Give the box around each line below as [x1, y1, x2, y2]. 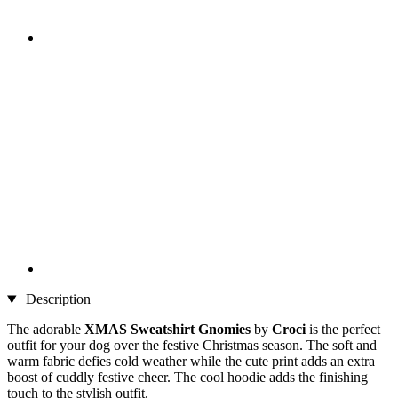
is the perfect [306, 322, 380, 338]
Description [21, 291, 91, 307]
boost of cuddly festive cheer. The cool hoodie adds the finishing [7, 370, 368, 386]
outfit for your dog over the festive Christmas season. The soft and [7, 338, 377, 354]
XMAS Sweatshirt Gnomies [84, 322, 254, 338]
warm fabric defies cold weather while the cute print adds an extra [7, 354, 375, 370]
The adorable [7, 322, 84, 338]
